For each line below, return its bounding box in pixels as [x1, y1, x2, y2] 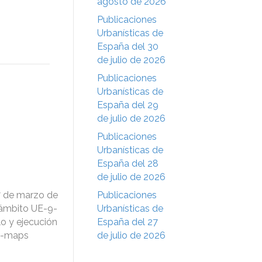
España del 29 [97, 99, 158, 111]
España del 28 [97, 157, 158, 169]
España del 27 [97, 216, 158, 227]
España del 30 [97, 40, 158, 52]
